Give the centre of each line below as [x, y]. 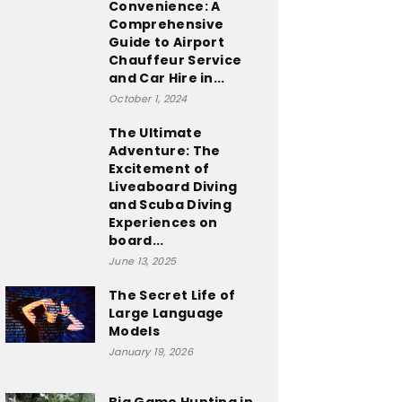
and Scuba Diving [170, 205]
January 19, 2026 [151, 352]
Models [134, 331]
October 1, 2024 [148, 99]
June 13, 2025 [143, 261]
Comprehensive [166, 24]
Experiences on [163, 223]
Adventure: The [165, 151]
